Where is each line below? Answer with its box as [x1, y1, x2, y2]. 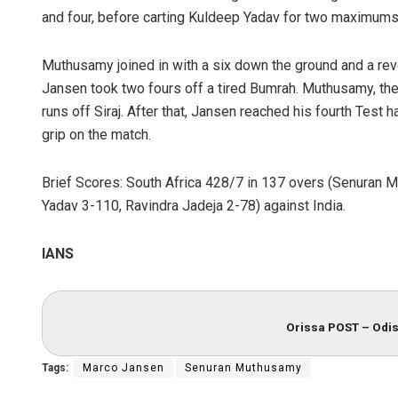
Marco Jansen [83, 361, 164, 374]
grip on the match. [42, 126, 151, 144]
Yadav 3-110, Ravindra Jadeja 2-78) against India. [42, 197, 346, 215]
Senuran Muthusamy [185, 361, 302, 374]
